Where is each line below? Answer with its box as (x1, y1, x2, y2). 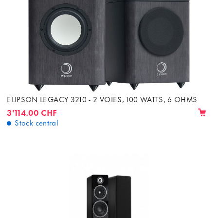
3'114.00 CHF (7, 106, 57, 119)
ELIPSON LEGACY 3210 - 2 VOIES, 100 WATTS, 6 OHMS (7, 92, 198, 105)
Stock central (15, 116, 59, 128)
